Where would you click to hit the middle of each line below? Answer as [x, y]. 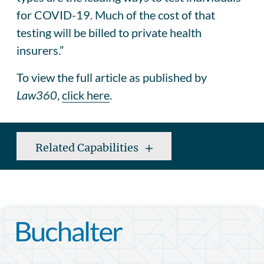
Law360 [37, 95]
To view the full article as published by [112, 77]
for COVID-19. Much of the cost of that [116, 14]
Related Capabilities [88, 147]
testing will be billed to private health [109, 32]
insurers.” [40, 50]
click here [86, 95]
